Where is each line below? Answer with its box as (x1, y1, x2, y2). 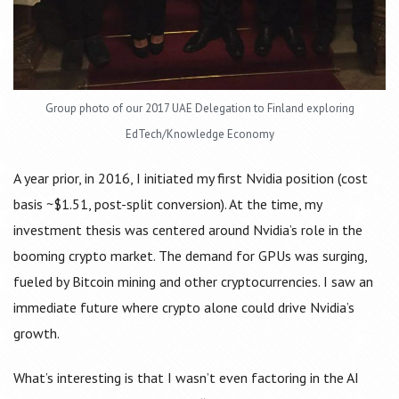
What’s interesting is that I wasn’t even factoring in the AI (13, 369, 359, 387)
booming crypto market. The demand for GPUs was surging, (13, 247, 367, 265)
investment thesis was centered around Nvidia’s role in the (13, 221, 362, 240)
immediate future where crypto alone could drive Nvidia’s (13, 298, 354, 317)
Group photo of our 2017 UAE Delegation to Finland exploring (45, 101, 354, 117)
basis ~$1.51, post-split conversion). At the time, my (13, 195, 322, 214)
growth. (13, 324, 60, 343)
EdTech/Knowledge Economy (125, 126, 274, 142)
